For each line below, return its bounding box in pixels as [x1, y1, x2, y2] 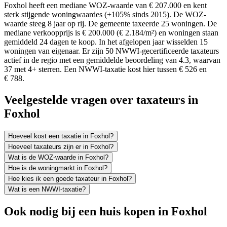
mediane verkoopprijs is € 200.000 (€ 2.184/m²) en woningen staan [4, 28, 218, 37]
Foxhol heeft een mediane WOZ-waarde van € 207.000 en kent [4, 1, 207, 10]
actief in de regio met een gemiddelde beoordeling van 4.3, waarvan [4, 56, 220, 65]
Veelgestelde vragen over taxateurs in [4, 93, 198, 107]
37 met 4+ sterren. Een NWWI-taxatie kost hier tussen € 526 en [4, 65, 207, 74]
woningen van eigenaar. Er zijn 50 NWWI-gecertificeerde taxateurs [4, 47, 219, 56]
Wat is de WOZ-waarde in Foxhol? [8, 154, 108, 162]
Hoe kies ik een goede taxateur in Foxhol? [8, 175, 132, 183]
